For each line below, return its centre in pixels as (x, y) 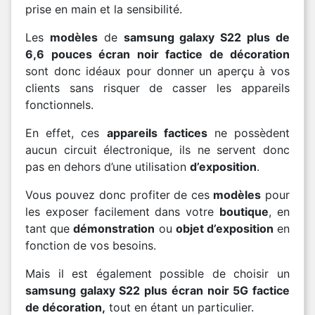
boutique (244, 212)
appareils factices (157, 133)
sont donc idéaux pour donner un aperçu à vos (157, 71)
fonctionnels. (59, 105)
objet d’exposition (224, 229)
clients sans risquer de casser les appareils (157, 88)
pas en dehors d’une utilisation (108, 167)
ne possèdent (249, 133)
